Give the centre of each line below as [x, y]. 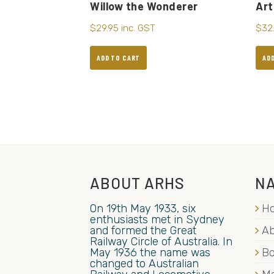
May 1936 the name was [150, 252]
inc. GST [138, 28]
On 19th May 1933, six [143, 208]
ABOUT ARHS [137, 183]
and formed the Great [143, 230]
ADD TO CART [119, 57]
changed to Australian [144, 263]
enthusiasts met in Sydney [157, 219]
